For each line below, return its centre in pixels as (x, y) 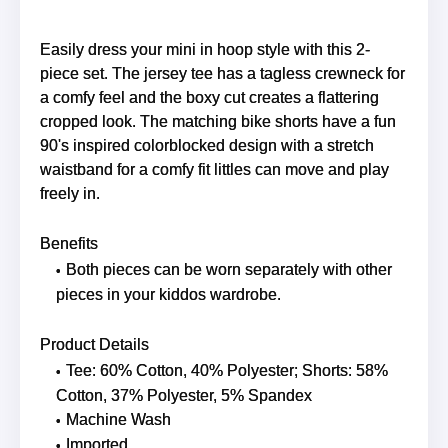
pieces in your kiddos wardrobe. (168, 295)
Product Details (94, 345)
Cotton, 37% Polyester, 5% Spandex (184, 396)
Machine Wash (118, 420)
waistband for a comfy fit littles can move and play (214, 170)
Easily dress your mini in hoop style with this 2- (205, 50)
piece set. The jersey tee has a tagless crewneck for (222, 74)
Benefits (69, 244)
